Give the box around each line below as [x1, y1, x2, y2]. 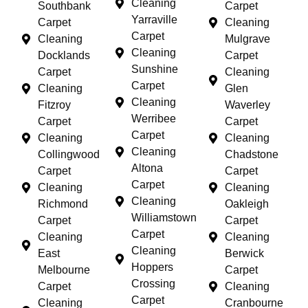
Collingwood [38, 148, 100, 160]
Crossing [131, 277, 175, 289]
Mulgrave [225, 32, 270, 45]
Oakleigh [225, 197, 269, 210]
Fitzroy [38, 98, 71, 111]
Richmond [38, 197, 88, 210]
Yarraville [131, 13, 177, 25]
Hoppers [131, 261, 173, 273]
